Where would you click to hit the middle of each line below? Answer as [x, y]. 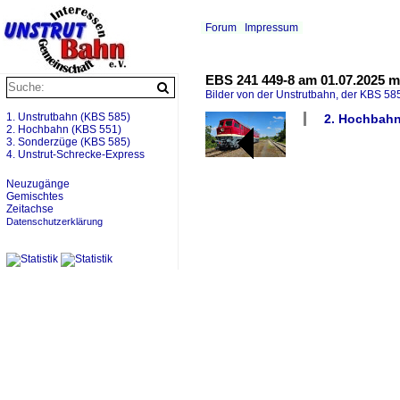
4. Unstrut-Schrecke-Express [75, 154]
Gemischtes [35, 196]
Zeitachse [30, 209]
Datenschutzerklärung [54, 221]
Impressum [271, 28]
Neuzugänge [38, 184]
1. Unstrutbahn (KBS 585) [68, 117]
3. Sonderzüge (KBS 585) [68, 142]
